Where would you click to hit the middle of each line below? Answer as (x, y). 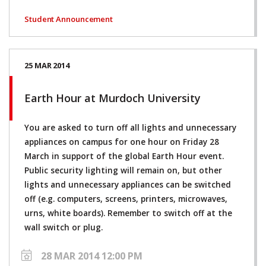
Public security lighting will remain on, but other (123, 170)
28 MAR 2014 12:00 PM (92, 256)
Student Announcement (69, 19)
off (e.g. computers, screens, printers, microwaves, (126, 199)
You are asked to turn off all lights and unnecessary (130, 127)
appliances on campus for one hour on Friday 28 (122, 142)
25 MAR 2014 (47, 65)
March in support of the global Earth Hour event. (124, 156)
